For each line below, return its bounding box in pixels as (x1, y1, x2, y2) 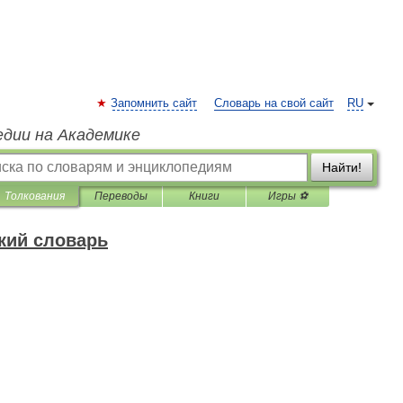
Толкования (4, 190, 65, 202)
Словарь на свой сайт (214, 97, 334, 110)
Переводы (94, 190, 148, 202)
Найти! (322, 160, 362, 175)
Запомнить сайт (111, 97, 197, 110)
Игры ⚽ (268, 190, 308, 202)
